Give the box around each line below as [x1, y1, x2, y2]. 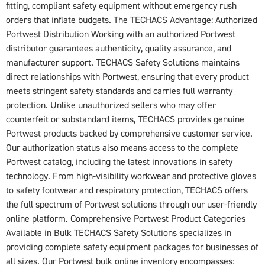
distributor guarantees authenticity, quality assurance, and [6, 42, 231, 54]
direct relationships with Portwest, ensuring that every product [6, 70, 249, 83]
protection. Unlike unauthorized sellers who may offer [6, 99, 216, 111]
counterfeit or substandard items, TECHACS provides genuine [6, 113, 244, 125]
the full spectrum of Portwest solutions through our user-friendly [6, 198, 257, 211]
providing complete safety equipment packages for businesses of [6, 241, 258, 253]
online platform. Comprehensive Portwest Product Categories [6, 212, 245, 225]
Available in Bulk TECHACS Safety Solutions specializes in [6, 227, 231, 239]
